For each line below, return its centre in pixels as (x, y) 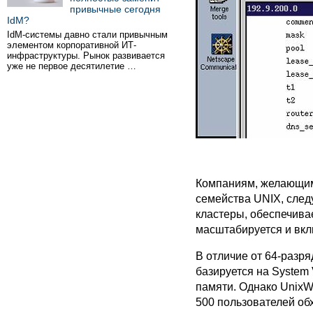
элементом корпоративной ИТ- (72, 45)
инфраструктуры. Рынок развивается (86, 56)
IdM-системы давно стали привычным (87, 35)
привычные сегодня (115, 9)
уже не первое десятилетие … (72, 66)
